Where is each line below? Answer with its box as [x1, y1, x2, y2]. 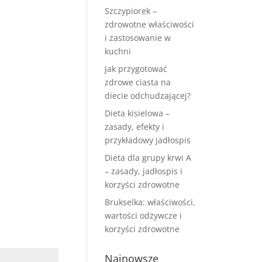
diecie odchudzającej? [105, 90, 191, 101]
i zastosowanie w [105, 32, 171, 43]
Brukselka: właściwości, [105, 196, 196, 208]
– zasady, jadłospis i [105, 166, 183, 177]
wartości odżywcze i [105, 210, 182, 221]
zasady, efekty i [105, 121, 165, 132]
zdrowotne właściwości [105, 19, 195, 30]
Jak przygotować [105, 63, 168, 74]
